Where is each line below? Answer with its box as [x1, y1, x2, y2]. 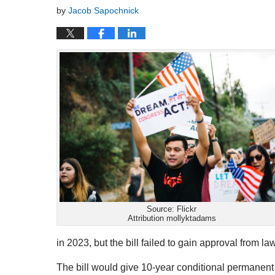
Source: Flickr [147, 204, 196, 214]
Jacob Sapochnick [68, 6, 139, 16]
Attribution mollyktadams [127, 213, 216, 223]
